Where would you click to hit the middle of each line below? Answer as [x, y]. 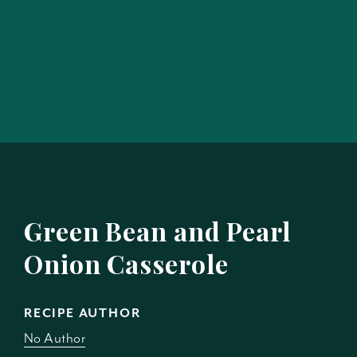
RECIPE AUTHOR [82, 313]
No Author [55, 337]
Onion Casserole [126, 263]
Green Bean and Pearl [157, 230]
